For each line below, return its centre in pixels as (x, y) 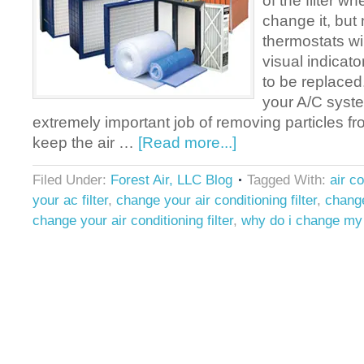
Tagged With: (288, 180)
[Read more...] (187, 143)
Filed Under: (71, 180)
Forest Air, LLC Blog (171, 180)
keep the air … (85, 143)
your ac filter (70, 200)
